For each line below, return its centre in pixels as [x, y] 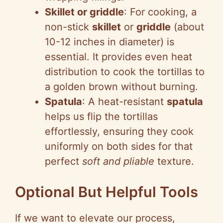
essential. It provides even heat [118, 57]
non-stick [68, 27]
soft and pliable [118, 162]
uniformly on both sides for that [119, 147]
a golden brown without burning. [121, 87]
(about [187, 27]
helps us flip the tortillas [101, 117]
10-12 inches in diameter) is [110, 42]
